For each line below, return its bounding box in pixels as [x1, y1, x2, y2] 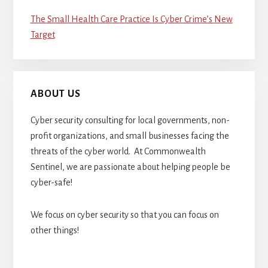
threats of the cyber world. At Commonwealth [30, 147, 206, 157]
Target [30, 29, 55, 39]
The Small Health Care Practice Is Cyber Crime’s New [30, 14, 233, 24]
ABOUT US [30, 89, 81, 100]
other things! [30, 226, 79, 236]
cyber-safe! [30, 178, 72, 188]
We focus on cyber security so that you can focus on [30, 210, 219, 220]
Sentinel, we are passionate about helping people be [30, 162, 230, 172]
